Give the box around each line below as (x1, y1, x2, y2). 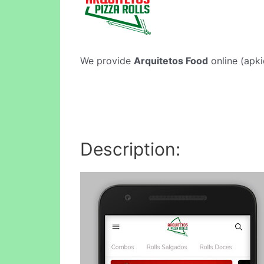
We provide (80, 55, 134, 67)
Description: (80, 138, 180, 160)
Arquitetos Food (134, 55, 208, 67)
